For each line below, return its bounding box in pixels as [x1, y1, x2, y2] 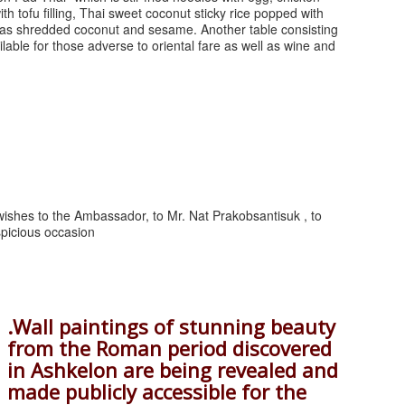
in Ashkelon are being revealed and [7, 356, 339, 384]
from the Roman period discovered [7, 334, 333, 363]
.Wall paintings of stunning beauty [7, 313, 336, 341]
